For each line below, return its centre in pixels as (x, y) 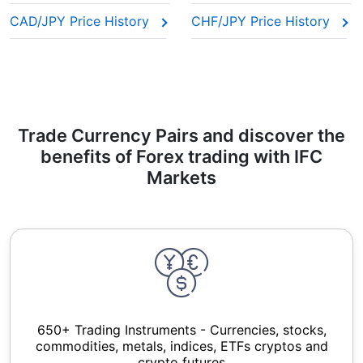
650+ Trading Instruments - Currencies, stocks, (181, 330)
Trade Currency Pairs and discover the (181, 135)
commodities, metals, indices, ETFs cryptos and (181, 346)
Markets (181, 177)
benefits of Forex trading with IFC (181, 156)
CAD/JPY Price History (81, 21)
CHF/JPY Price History (263, 21)
